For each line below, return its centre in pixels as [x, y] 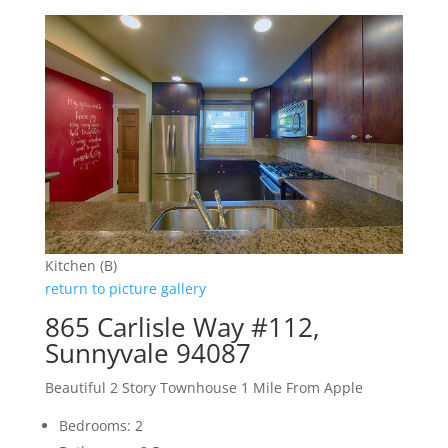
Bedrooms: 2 [100, 426]
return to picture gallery [125, 289]
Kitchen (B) [80, 266]
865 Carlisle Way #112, [182, 327]
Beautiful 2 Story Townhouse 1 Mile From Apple [203, 388]
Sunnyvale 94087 [147, 353]
